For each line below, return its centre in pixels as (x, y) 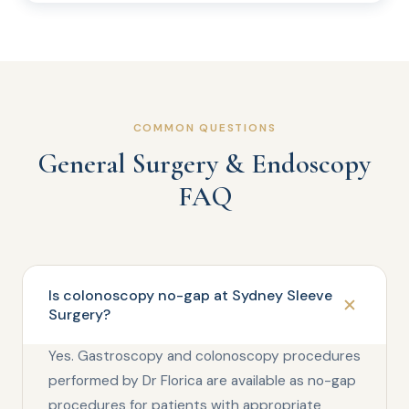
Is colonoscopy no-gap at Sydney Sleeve (190, 295)
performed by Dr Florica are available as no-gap (202, 381)
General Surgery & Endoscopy (204, 164)
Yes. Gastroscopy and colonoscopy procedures (204, 356)
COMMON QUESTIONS (204, 128)
